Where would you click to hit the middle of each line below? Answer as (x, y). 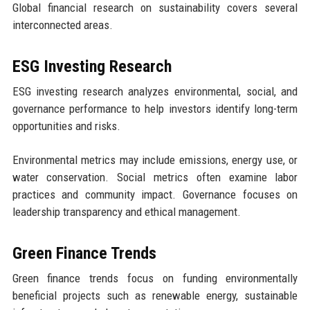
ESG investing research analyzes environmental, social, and (155, 91)
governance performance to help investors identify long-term (155, 108)
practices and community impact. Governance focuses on (155, 194)
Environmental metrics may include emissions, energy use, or (155, 159)
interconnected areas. (62, 25)
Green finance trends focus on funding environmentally (155, 278)
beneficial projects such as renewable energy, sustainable (155, 295)
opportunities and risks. (66, 126)
